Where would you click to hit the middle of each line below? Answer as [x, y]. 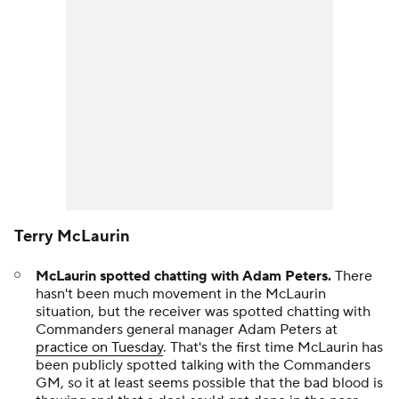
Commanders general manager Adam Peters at [187, 330]
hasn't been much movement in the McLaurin [181, 294]
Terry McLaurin [72, 237]
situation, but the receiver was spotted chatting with [203, 312]
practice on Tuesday [99, 348]
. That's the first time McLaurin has [273, 348]
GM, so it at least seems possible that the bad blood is [209, 383]
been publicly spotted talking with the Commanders [203, 366]
